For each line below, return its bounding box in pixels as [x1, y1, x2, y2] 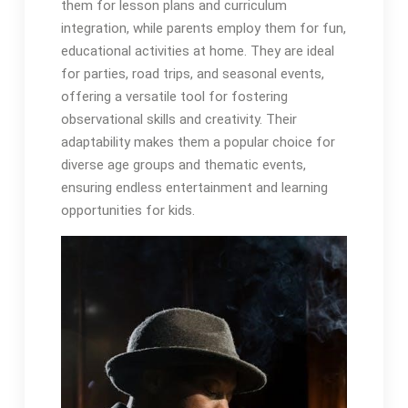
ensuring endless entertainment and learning [60, 179, 328, 197]
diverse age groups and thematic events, [60, 157, 306, 174]
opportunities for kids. [60, 202, 195, 219]
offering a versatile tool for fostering [60, 88, 288, 106]
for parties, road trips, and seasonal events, [60, 66, 324, 83]
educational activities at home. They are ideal [60, 43, 334, 60]
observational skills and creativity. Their [60, 111, 297, 128]
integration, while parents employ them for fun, [60, 20, 346, 37]
